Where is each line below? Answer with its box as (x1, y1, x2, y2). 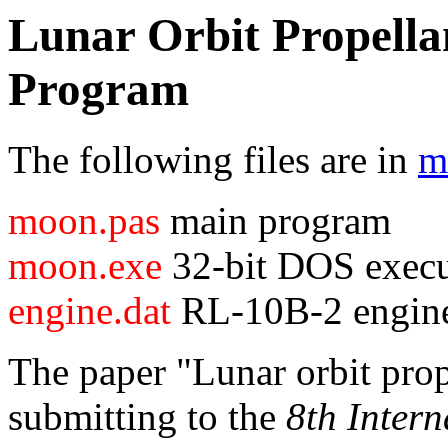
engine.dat (8, 289, 171, 333)
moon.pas (8, 199, 160, 243)
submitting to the (8, 395, 286, 439)
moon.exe (8, 244, 162, 288)
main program (160, 199, 391, 243)
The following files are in (8, 138, 418, 182)
